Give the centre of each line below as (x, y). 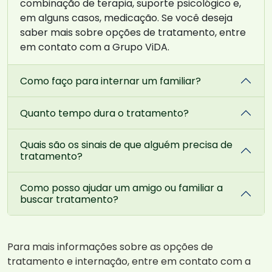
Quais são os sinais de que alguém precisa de (126, 145)
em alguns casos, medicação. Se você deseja (126, 18)
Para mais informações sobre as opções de (110, 247)
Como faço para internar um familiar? (110, 81)
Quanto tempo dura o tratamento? (104, 113)
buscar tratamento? (69, 200)
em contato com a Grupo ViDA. (95, 47)
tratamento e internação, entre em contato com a (129, 262)
